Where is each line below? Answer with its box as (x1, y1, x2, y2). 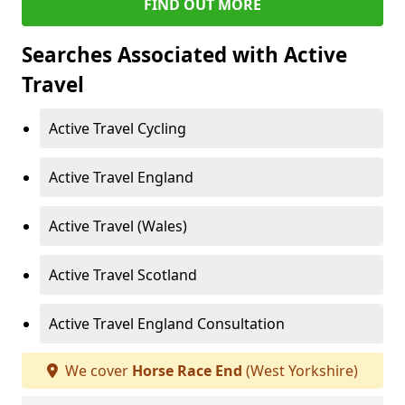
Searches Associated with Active (22, 41, 347, 70)
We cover (61, 361, 132, 381)
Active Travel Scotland (49, 265, 197, 286)
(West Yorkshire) (242, 361, 358, 381)
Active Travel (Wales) (49, 216, 187, 237)
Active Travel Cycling (49, 118, 186, 139)
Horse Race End (132, 361, 242, 381)
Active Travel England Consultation (49, 314, 285, 334)
